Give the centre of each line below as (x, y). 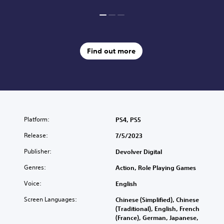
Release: (36, 135)
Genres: (35, 167)
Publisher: (38, 151)
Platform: (37, 119)
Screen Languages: (50, 199)
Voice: (33, 183)
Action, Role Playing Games (156, 167)
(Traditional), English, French (157, 208)
